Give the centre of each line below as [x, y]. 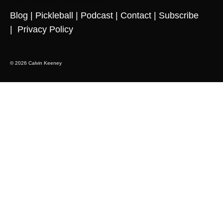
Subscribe [179, 16]
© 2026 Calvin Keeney [36, 63]
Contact [136, 16]
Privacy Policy [45, 30]
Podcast [97, 16]
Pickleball [54, 16]
